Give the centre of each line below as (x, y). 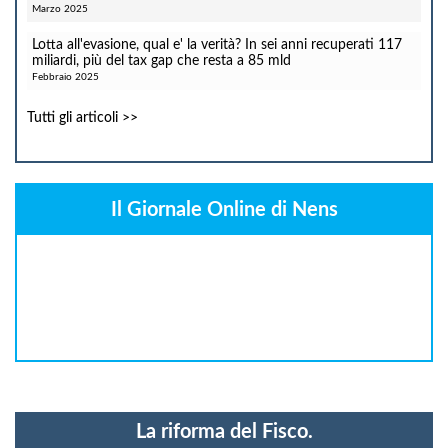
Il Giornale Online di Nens (224, 210)
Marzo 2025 (60, 9)
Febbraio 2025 (65, 77)
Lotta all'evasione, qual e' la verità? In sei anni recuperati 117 (217, 45)
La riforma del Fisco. (224, 432)
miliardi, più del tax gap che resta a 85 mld (161, 61)
